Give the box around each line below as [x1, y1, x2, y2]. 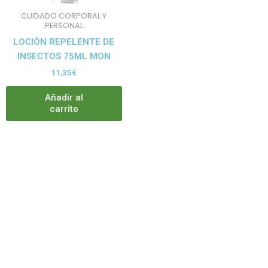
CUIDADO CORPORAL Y [21, 11, 107, 22]
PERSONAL [44, 20, 83, 31]
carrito [49, 103, 78, 115]
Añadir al [44, 92, 83, 103]
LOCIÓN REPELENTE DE [13, 36, 115, 47]
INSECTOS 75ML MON [17, 50, 111, 62]
